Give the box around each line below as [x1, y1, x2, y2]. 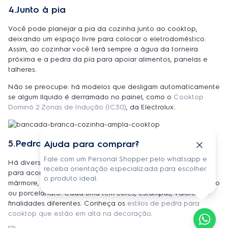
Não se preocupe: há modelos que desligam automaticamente [8, 82, 220, 91]
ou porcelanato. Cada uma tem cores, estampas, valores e [8, 188, 206, 197]
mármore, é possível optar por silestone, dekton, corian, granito [8, 178, 220, 187]
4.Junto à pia [8, 4, 66, 15]
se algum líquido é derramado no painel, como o [8, 92, 174, 101]
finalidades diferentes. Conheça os [8, 198, 127, 208]
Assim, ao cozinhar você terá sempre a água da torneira [8, 44, 198, 53]
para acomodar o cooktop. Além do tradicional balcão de [8, 168, 204, 177]
